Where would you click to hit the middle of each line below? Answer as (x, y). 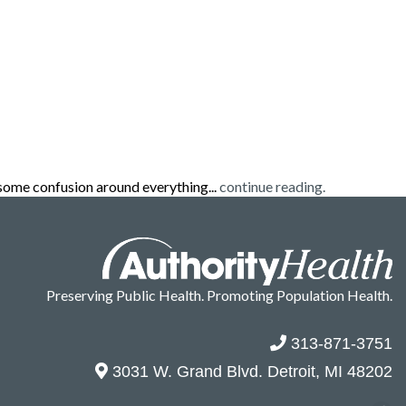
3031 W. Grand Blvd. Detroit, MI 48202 (250, 372)
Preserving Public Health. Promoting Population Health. (219, 295)
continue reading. (272, 186)
